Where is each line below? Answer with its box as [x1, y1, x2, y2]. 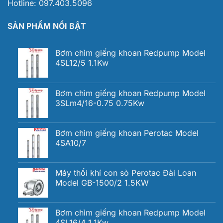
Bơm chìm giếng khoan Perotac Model [55, 127, 199, 138]
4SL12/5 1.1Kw [55, 57, 109, 68]
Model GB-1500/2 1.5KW [55, 177, 149, 188]
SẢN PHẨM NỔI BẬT [7, 20, 86, 31]
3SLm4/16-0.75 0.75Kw [55, 98, 144, 108]
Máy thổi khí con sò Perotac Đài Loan [55, 167, 196, 178]
